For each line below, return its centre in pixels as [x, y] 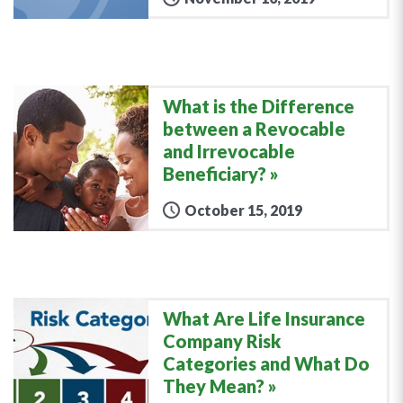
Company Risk [222, 340]
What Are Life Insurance [264, 318]
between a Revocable [254, 128]
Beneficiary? [215, 173]
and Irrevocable [229, 151]
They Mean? [214, 385]
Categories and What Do [266, 363]
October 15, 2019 [243, 210]
